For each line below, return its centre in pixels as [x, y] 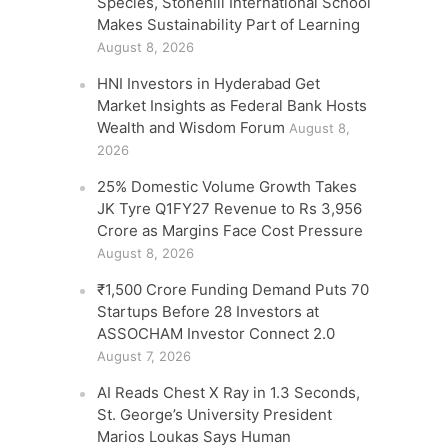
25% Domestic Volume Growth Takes [227, 186]
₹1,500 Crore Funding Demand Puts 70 [233, 289]
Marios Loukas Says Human [194, 436]
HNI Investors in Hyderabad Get [209, 83]
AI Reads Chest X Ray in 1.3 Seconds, [229, 392]
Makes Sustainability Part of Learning [229, 24]
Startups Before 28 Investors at [208, 311]
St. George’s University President [215, 414]
